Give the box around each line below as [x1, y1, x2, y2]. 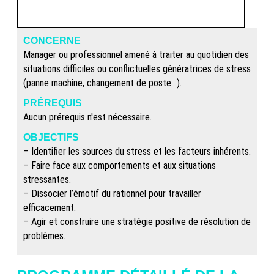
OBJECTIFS [23, 131, 79, 143]
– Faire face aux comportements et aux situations [23, 160, 216, 172]
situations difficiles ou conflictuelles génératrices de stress [23, 63, 251, 75]
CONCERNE [23, 35, 81, 46]
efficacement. [23, 202, 76, 214]
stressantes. [23, 174, 71, 186]
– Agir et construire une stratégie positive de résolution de [23, 216, 251, 228]
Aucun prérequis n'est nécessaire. [23, 111, 152, 124]
